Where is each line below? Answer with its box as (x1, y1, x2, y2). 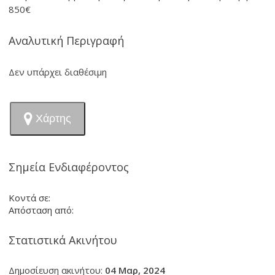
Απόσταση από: (9, 204, 74, 216)
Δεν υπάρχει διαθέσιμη (9, 66, 107, 78)
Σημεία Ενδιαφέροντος (9, 160, 130, 174)
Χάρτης (36, 112, 72, 125)
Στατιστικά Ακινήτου (9, 233, 118, 247)
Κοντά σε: (9, 192, 51, 204)
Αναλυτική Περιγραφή (9, 33, 125, 48)
